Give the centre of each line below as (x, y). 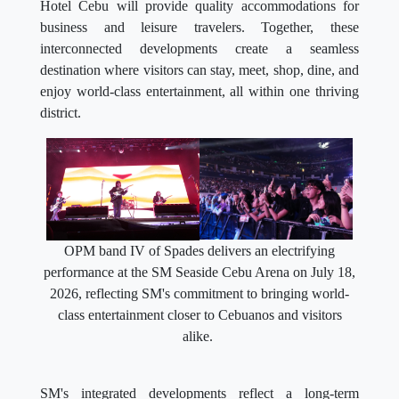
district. (61, 113)
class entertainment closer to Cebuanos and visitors (199, 314)
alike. (199, 336)
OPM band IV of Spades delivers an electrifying (199, 250)
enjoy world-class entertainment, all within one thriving (199, 92)
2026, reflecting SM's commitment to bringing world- (199, 293)
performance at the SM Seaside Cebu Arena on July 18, (199, 272)
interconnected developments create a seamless (199, 49)
